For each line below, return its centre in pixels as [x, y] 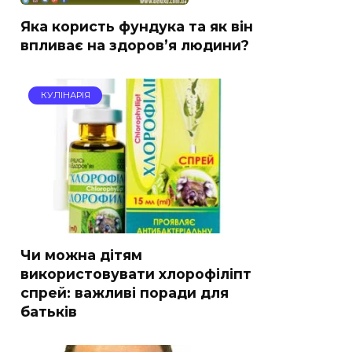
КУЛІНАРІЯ [65, 95]
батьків [49, 311]
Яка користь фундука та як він [137, 26]
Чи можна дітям [81, 255]
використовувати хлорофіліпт [136, 273]
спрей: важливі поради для [125, 292]
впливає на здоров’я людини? [135, 45]
